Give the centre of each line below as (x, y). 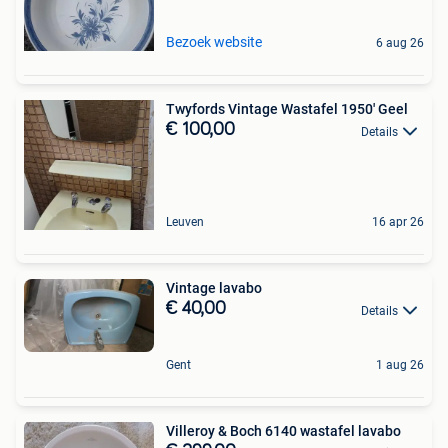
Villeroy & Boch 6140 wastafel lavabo (283, 430)
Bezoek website (214, 42)
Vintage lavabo (214, 288)
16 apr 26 (398, 222)
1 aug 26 (400, 364)
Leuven (185, 222)
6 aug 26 (400, 43)
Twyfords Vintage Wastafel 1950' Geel (287, 109)
